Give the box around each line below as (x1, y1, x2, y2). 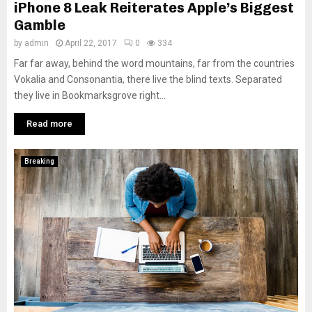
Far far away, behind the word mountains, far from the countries (14, 58, 295, 70)
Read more (26, 118, 72, 130)
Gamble (14, 17, 65, 34)
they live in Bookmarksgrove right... (14, 90, 166, 102)
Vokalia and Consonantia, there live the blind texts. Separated (14, 74, 282, 86)
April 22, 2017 (65, 38, 117, 49)
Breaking (24, 157, 54, 166)
